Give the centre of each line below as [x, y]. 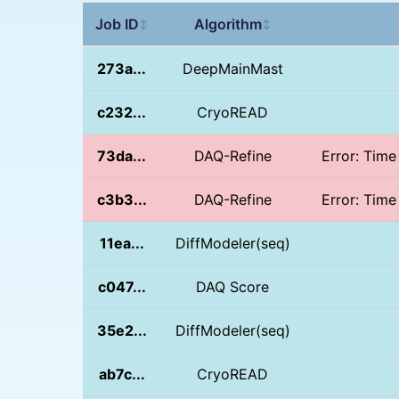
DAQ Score [233, 286]
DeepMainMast [232, 68]
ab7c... [122, 374]
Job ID [117, 24]
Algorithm [228, 24]
